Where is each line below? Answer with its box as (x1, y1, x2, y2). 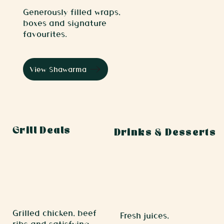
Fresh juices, (120, 210, 169, 221)
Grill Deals (12, 125, 71, 136)
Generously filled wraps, (22, 6, 120, 17)
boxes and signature (22, 17, 106, 28)
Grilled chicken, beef (12, 207, 96, 218)
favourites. (22, 28, 67, 39)
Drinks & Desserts (113, 127, 216, 138)
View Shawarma (29, 64, 86, 74)
